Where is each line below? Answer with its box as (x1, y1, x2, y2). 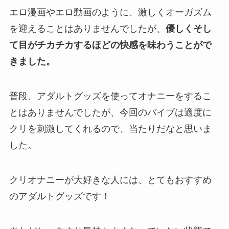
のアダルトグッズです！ (9, 191, 110, 201)
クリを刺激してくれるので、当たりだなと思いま (9, 124, 212, 134)
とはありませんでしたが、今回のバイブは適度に (9, 107, 212, 118)
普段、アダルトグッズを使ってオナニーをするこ (9, 91, 212, 101)
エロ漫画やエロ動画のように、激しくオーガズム (9, 7, 212, 18)
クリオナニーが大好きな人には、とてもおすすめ (9, 174, 212, 185)
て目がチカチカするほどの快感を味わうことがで (9, 40, 212, 51)
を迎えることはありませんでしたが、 (9, 24, 166, 34)
